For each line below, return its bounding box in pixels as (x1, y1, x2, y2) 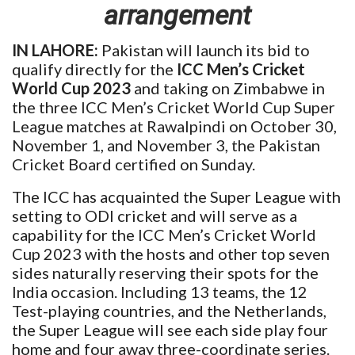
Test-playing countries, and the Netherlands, (12, 300, 326, 320)
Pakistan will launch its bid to (98, 40, 310, 59)
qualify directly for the (12, 59, 177, 78)
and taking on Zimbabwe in (131, 78, 325, 97)
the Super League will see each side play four (12, 319, 328, 339)
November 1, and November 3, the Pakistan (12, 135, 320, 155)
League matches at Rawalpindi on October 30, (12, 116, 337, 136)
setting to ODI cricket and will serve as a (12, 205, 297, 225)
